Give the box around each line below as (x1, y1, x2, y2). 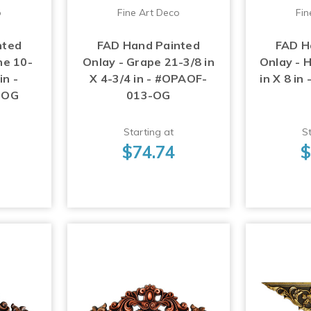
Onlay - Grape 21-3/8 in (83, 55, 215, 69)
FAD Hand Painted (96, 38, 200, 53)
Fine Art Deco (117, 6, 180, 19)
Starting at (123, 126, 174, 139)
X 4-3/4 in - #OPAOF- (90, 72, 208, 86)
